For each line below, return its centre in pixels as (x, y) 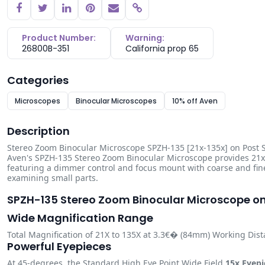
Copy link (159, 13)
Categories (38, 80)
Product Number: (59, 38)
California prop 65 (162, 49)
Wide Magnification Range (80, 218)
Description (38, 131)
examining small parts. (53, 178)
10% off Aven (195, 101)
